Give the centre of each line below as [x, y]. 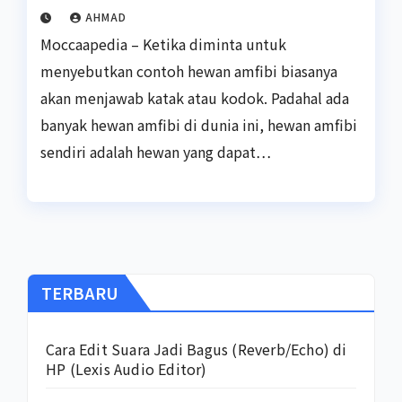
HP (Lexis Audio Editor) [127, 368]
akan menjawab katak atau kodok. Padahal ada [195, 97]
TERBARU [80, 292]
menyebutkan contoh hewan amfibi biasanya [189, 70]
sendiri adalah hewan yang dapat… [156, 151]
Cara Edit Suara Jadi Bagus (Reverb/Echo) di [197, 349]
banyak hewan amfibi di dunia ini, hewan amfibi [199, 124]
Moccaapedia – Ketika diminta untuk [163, 44]
